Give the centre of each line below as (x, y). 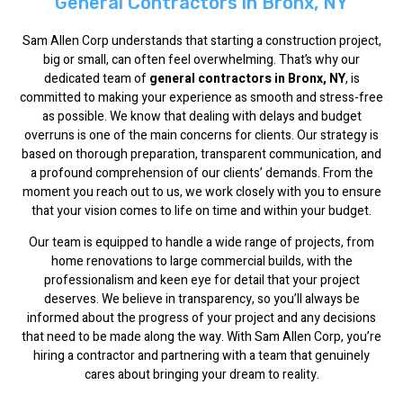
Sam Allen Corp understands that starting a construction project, (201, 41)
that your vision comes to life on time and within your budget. (201, 211)
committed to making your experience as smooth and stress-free (201, 98)
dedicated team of (96, 79)
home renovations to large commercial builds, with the (201, 262)
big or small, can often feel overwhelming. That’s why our (201, 60)
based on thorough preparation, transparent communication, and (201, 154)
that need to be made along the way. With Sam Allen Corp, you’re (201, 337)
